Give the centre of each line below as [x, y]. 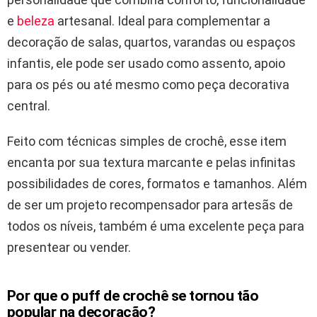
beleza [37, 21]
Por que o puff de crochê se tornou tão [133, 296]
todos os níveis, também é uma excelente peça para [156, 226]
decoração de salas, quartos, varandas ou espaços [151, 42]
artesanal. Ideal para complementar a [164, 21]
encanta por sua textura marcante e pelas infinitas [151, 163]
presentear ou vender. [69, 248]
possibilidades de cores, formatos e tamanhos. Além [157, 184]
